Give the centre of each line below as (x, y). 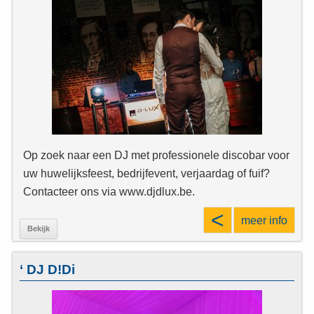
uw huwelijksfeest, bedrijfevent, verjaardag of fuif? (146, 173)
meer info (264, 220)
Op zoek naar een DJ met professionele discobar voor (156, 155)
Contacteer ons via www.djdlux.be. (109, 191)
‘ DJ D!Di (47, 270)
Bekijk (39, 228)
